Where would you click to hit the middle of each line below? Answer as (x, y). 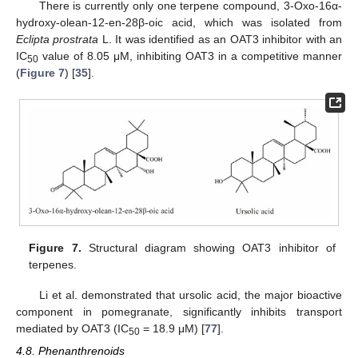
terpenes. (53, 265)
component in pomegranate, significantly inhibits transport (179, 312)
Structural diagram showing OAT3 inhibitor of (208, 248)
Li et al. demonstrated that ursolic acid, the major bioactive (190, 295)
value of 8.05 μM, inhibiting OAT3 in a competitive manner (190, 56)
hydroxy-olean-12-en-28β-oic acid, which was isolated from (179, 22)
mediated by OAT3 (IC (72, 329)
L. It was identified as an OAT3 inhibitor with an (221, 39)
